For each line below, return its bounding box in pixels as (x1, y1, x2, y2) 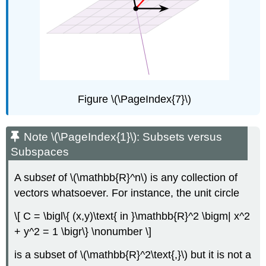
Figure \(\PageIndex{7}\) (77, 93, 191, 106)
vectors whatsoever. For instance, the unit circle (14, 187, 240, 199)
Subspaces (11, 145, 69, 159)
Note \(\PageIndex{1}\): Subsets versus (24, 131, 223, 144)
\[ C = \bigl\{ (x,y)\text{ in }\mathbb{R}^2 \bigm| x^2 (14, 210, 251, 223)
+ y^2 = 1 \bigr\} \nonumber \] (14, 226, 152, 238)
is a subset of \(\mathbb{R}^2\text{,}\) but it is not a (14, 248, 252, 261)
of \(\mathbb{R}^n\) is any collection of (55, 172, 238, 184)
